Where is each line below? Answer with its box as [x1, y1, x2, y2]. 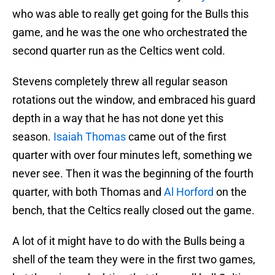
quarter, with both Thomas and [12, 185, 164, 199]
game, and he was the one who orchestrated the [12, 26, 247, 39]
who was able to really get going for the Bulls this [12, 7, 249, 21]
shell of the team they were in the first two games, [12, 253, 255, 266]
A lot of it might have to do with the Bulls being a [12, 234, 245, 248]
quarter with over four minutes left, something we [12, 149, 252, 162]
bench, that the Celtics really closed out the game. [12, 204, 255, 217]
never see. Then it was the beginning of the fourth [12, 167, 254, 180]
